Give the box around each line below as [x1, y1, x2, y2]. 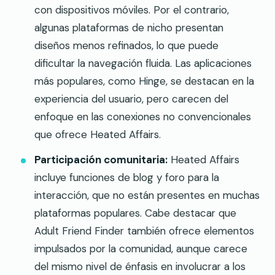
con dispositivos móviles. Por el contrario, [34, 3, 229, 17]
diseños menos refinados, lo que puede [34, 39, 219, 53]
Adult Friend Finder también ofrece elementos [34, 224, 254, 238]
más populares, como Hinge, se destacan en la [34, 74, 254, 88]
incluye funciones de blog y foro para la [34, 171, 219, 185]
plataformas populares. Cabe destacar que [34, 206, 236, 220]
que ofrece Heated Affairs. [34, 128, 161, 142]
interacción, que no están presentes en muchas [34, 188, 260, 203]
